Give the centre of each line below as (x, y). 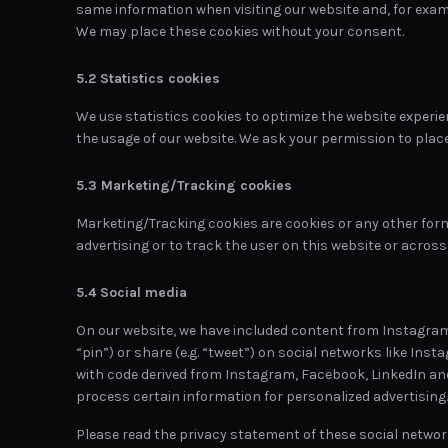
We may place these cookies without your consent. (240, 31)
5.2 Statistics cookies (148, 78)
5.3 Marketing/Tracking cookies (184, 185)
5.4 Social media (131, 292)
